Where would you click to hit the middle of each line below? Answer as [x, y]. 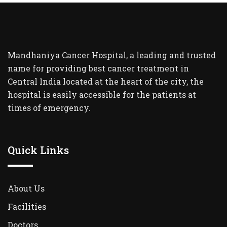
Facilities [27, 207]
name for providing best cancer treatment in [98, 68]
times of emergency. [49, 108]
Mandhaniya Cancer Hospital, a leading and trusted [112, 55]
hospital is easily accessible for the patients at [102, 95]
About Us [26, 188]
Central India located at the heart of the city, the [106, 82]
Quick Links [38, 150]
